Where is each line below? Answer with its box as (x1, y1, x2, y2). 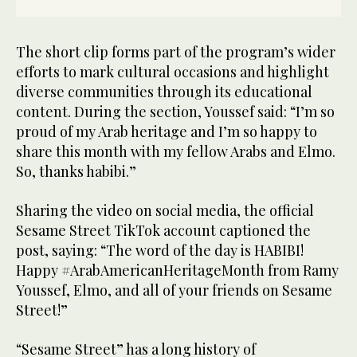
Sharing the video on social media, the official (16, 200, 314, 220)
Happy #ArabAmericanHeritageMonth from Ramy (16, 260, 339, 280)
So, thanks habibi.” (16, 161, 136, 181)
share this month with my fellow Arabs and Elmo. (16, 141, 335, 161)
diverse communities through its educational (16, 81, 312, 101)
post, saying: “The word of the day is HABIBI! (16, 240, 304, 260)
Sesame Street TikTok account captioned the (16, 220, 311, 240)
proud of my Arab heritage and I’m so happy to (16, 121, 317, 141)
